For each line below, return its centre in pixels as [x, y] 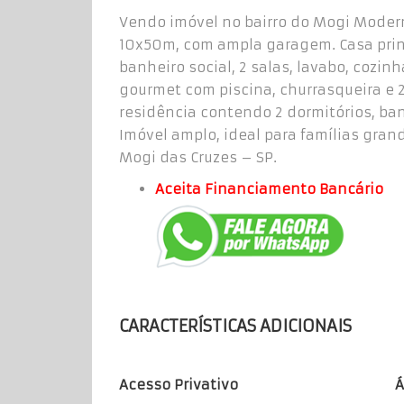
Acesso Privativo [179, 384]
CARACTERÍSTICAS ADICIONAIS [235, 326]
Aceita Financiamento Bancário [269, 189]
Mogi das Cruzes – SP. [198, 157]
